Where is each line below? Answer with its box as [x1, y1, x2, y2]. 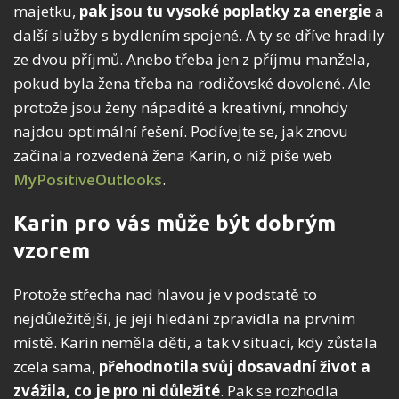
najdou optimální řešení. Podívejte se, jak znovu [13, 121, 348, 142]
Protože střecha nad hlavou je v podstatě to [13, 284, 317, 305]
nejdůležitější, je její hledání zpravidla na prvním [13, 308, 355, 330]
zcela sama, [13, 356, 99, 378]
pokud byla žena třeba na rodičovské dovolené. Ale [13, 73, 370, 94]
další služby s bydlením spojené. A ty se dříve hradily [13, 25, 385, 46]
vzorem [13, 239, 90, 264]
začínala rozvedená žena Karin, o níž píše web [13, 145, 332, 167]
